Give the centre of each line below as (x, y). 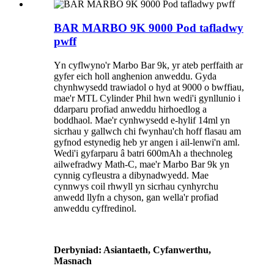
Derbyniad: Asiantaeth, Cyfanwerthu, (132, 250)
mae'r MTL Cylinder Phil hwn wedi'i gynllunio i (147, 98)
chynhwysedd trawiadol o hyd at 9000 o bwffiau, (149, 87)
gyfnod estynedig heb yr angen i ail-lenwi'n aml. (147, 142)
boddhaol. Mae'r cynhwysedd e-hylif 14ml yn (142, 120)
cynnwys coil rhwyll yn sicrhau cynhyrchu (136, 186)
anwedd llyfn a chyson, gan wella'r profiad (136, 197)
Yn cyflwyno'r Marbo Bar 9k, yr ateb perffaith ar (148, 65)
